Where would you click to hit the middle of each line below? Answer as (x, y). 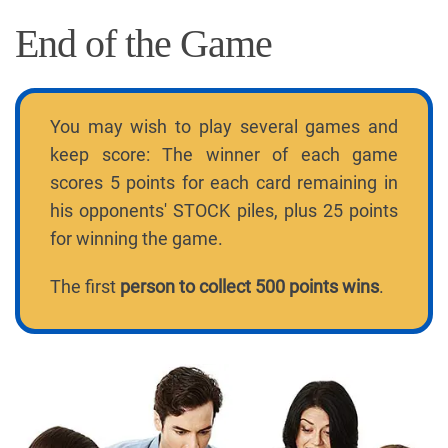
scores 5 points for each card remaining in (224, 182)
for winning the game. (136, 238)
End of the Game (143, 43)
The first (85, 286)
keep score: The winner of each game (224, 154)
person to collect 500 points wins (249, 286)
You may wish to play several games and (224, 126)
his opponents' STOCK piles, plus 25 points (224, 210)
